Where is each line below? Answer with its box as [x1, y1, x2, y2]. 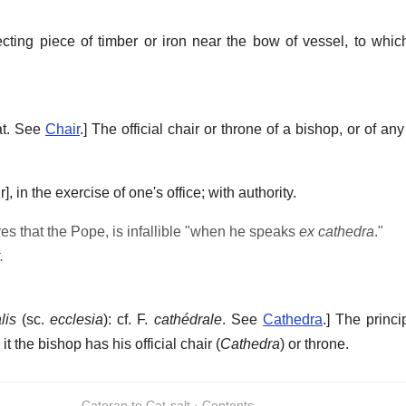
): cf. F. [103, 312, 154, 328]
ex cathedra [299, 224, 374, 240]
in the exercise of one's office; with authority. [16, 185, 296, 201]
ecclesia [50, 312, 104, 328]
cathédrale [153, 312, 222, 328]
